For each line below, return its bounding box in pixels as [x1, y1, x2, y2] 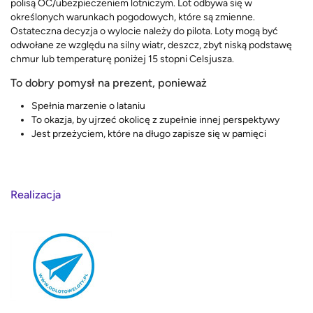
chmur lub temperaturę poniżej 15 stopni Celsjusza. [10, 52, 234, 65]
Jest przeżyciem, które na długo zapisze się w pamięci [31, 127, 266, 140]
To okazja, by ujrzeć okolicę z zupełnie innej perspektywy [31, 113, 279, 126]
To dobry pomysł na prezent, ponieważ [10, 75, 207, 89]
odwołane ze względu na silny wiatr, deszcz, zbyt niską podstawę [10, 38, 292, 51]
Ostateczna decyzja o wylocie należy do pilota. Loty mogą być [10, 24, 278, 37]
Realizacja [10, 188, 61, 202]
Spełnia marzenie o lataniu [31, 99, 145, 112]
